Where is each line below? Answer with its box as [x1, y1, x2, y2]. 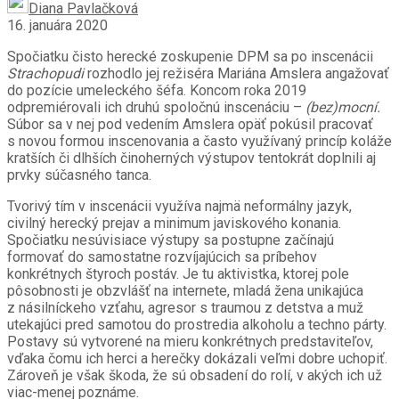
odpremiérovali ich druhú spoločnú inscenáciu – [7, 99, 305, 117]
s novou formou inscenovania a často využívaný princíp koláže [7, 133, 392, 151]
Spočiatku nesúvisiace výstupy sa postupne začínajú [7, 232, 334, 249]
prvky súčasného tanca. [7, 167, 151, 184]
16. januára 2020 [7, 17, 108, 35]
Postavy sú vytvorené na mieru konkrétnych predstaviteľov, [7, 333, 373, 351]
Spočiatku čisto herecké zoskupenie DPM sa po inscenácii [7, 48, 373, 66]
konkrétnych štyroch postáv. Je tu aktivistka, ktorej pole [7, 265, 349, 283]
